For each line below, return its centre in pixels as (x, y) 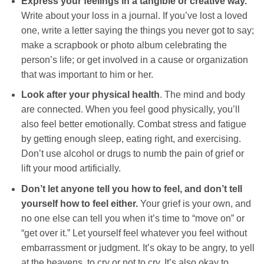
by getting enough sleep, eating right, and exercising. (131, 139)
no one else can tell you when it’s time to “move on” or (133, 218)
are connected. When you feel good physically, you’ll (130, 110)
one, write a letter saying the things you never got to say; (137, 30)
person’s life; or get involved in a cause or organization (134, 60)
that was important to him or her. (87, 74)
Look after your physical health (90, 95)
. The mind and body (202, 95)
